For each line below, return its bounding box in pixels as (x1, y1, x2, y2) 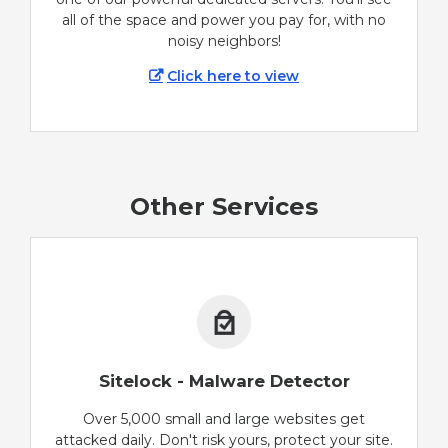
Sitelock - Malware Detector (98, 371, 350, 392)
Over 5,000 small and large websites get (83, 410, 365, 429)
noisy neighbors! (167, 31, 281, 50)
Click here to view (167, 66, 300, 85)
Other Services (130, 192, 318, 222)
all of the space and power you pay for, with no (62, 10, 386, 29)
